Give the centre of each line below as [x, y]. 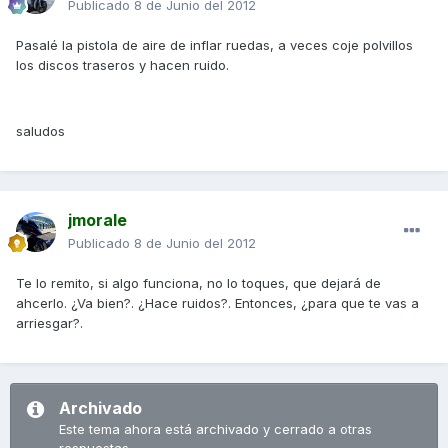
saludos [40, 131]
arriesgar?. [49, 323]
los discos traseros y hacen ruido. [122, 65]
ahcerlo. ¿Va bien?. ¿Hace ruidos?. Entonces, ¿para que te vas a [217, 303]
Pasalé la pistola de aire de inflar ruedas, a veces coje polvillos [214, 45]
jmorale [97, 220]
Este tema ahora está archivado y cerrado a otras [215, 429]
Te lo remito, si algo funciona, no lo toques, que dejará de [198, 283]
